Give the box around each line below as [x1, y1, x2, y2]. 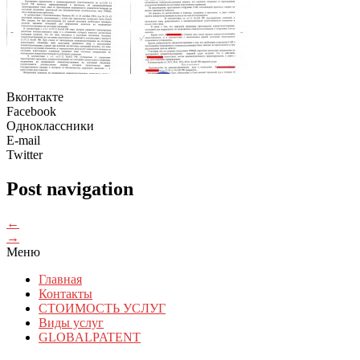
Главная [39, 272, 82, 287]
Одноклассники [6, 119, 94, 133]
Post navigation [6, 178, 133, 200]
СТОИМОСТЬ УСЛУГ [39, 301, 166, 316]
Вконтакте [6, 90, 63, 104]
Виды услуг [39, 316, 104, 330]
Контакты [39, 287, 92, 301]
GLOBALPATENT [39, 330, 141, 345]
